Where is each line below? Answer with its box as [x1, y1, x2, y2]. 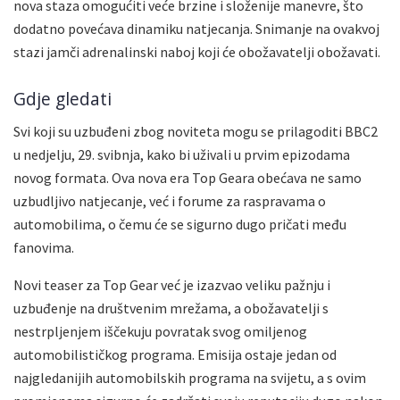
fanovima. [13, 238, 74, 257]
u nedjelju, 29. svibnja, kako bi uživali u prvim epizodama [13, 146, 350, 164]
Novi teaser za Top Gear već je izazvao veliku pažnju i [13, 276, 330, 295]
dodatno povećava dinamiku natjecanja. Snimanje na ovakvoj [13, 20, 379, 38]
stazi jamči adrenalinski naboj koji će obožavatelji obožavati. [13, 43, 380, 62]
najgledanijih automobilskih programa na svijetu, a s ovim [13, 369, 366, 387]
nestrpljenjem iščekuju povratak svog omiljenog [13, 322, 307, 341]
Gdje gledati [13, 86, 112, 111]
